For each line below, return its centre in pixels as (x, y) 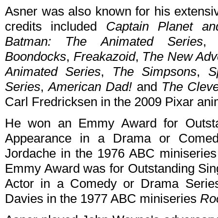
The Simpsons (154, 72)
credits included (55, 27)
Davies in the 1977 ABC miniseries (102, 199)
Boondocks (36, 57)
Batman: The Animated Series (104, 42)
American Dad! (90, 87)
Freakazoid (104, 57)
